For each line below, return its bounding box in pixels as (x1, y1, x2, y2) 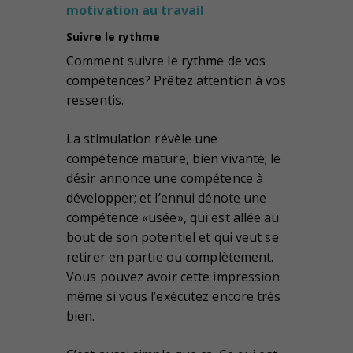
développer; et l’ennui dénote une (66, 188, 267, 206)
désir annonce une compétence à (66, 169, 264, 187)
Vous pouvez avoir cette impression (66, 267, 281, 285)
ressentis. (66, 91, 124, 109)
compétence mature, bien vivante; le (66, 149, 281, 167)
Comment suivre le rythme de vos (66, 51, 266, 69)
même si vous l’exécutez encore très (66, 287, 281, 305)
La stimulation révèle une (66, 129, 218, 147)
